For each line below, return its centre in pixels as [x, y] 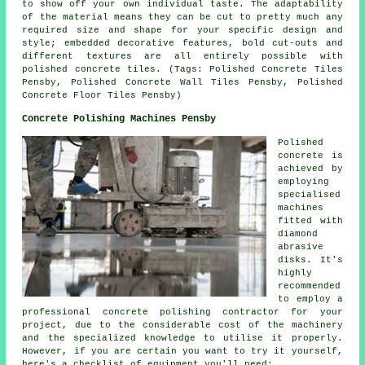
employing [304, 182]
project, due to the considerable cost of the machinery [182, 325]
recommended [310, 286]
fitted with [310, 221]
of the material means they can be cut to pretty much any [182, 18]
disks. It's [310, 260]
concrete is [310, 156]
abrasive [301, 247]
